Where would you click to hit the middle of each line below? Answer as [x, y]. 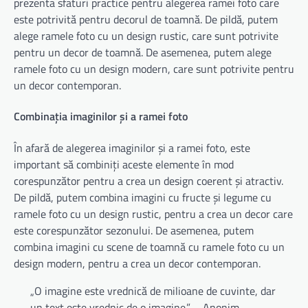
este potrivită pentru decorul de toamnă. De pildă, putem [146, 20]
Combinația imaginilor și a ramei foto [101, 117]
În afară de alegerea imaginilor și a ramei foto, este [132, 147]
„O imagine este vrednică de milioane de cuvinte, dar [153, 290]
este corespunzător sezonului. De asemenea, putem [134, 230]
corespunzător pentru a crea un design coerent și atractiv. [148, 180]
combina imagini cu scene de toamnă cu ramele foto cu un [149, 246]
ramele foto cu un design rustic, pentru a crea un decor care [153, 213]
